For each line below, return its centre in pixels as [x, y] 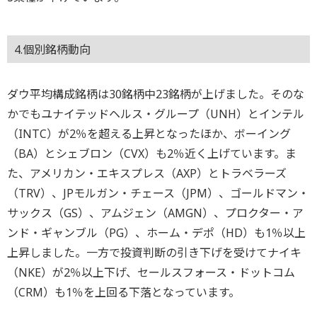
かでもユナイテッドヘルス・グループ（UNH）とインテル [156, 114]
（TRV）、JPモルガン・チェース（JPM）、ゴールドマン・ [158, 193]
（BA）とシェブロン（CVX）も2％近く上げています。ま [152, 153]
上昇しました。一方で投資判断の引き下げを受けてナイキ [154, 252]
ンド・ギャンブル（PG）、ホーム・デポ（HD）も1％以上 [156, 232]
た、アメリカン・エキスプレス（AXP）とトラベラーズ [147, 173]
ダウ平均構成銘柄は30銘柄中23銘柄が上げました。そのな [156, 94]
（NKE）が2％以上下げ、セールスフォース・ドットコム [151, 272]
